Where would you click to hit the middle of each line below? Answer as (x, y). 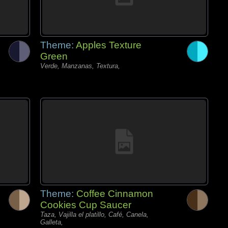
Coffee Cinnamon (115, 194)
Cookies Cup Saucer (86, 205)
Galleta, (52, 222)
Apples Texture (109, 45)
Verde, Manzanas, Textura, (80, 66)
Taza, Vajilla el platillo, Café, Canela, (94, 215)
